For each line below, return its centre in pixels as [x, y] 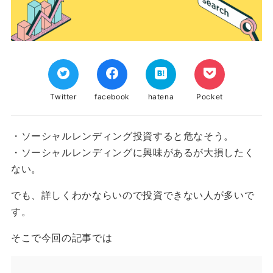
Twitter [63, 97]
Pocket [210, 97]
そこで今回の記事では [62, 238]
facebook [112, 97]
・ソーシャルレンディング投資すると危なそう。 [122, 136]
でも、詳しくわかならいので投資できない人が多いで [133, 195]
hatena [161, 97]
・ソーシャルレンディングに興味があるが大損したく [133, 153]
